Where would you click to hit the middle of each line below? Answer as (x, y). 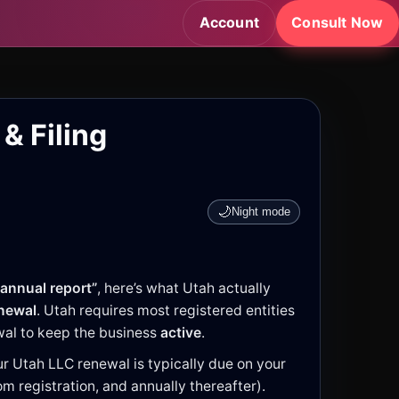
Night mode (261, 212)
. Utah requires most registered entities (166, 310)
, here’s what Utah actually (184, 288)
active (181, 332)
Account (229, 23)
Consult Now (338, 23)
